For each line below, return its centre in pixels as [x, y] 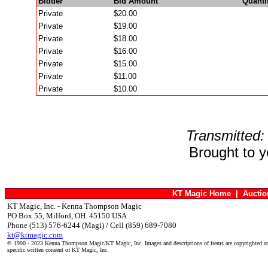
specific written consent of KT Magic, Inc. [58, 249]
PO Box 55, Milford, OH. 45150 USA [67, 215]
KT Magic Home [202, 193]
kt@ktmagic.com [35, 234]
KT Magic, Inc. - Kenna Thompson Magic [74, 206]
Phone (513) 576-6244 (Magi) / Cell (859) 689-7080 [92, 225]
